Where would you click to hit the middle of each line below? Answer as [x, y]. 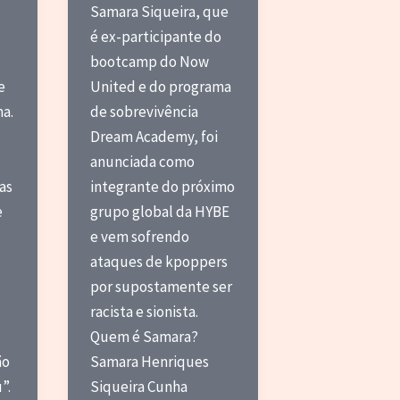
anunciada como [143, 161]
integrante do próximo [163, 186]
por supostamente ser [162, 286]
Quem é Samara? [145, 336]
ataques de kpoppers [159, 261]
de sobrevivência [145, 111]
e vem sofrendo [140, 236]
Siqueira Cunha [139, 386]
